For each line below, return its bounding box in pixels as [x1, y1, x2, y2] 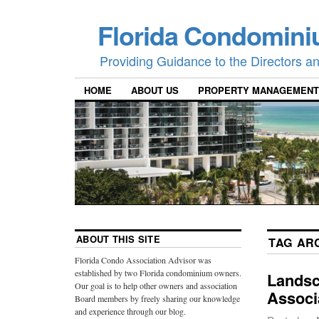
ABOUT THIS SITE [76, 232, 160, 246]
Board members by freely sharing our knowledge [75, 293, 240, 305]
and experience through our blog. [75, 305, 186, 318]
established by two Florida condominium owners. [75, 267, 241, 279]
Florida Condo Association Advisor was [75, 254, 211, 266]
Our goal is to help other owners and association [75, 280, 237, 292]
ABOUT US [131, 83, 179, 98]
